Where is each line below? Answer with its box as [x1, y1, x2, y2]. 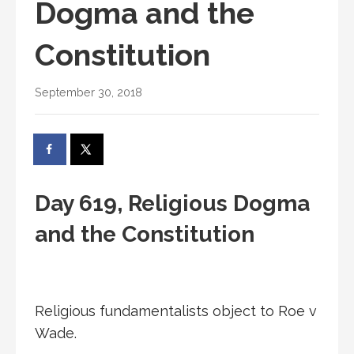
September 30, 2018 [35, 85, 142, 99]
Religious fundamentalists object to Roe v [35, 302, 317, 319]
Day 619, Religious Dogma [35, 190, 310, 217]
